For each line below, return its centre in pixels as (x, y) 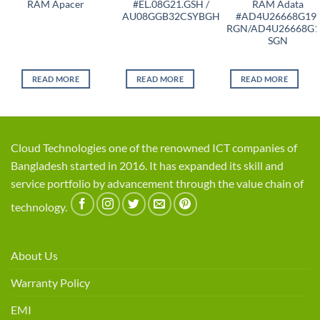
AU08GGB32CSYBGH (171, 16)
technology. (40, 206)
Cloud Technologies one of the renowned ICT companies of (154, 147)
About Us (34, 255)
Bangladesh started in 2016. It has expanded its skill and (147, 165)
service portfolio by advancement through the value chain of (157, 183)
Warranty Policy (50, 282)
